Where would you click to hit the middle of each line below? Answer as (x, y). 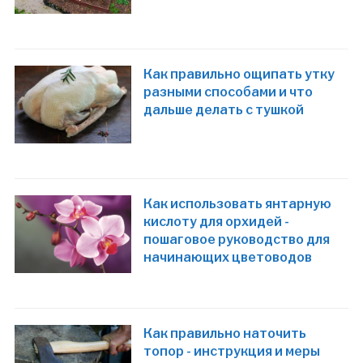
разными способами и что (228, 92)
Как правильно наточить (225, 334)
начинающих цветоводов (228, 258)
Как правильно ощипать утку (239, 74)
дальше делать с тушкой (224, 109)
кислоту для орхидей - (217, 222)
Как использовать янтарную (238, 204)
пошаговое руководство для (237, 240)
